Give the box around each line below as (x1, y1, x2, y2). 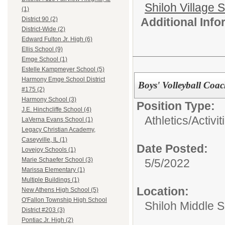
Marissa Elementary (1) (22, 166, 85, 174)
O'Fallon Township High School (22, 196, 107, 204)
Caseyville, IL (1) (22, 136, 67, 144)
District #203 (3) (22, 206, 65, 214)
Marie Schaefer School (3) (22, 156, 93, 164)
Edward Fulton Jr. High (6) (22, 36, 92, 43)
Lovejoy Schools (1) (22, 146, 76, 154)
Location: (137, 184, 189, 198)
